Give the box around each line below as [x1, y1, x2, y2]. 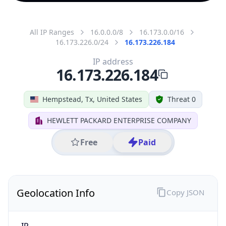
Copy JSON [166, 187, 204, 197]
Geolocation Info [17, 186, 95, 200]
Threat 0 [167, 94, 196, 104]
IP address [93, 55, 133, 67]
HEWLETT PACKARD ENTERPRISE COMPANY [47, 115, 191, 125]
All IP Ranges [30, 27, 74, 37]
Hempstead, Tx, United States [42, 94, 142, 104]
